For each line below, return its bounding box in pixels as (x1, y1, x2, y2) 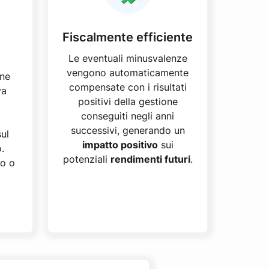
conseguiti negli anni (81, 110, 174, 122)
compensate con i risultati (68, 81, 187, 93)
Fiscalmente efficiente (62, 30, 193, 44)
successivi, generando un (70, 124, 185, 136)
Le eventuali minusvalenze (68, 52, 187, 64)
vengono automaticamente (67, 67, 189, 79)
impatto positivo (82, 139, 158, 151)
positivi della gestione (77, 95, 178, 107)
